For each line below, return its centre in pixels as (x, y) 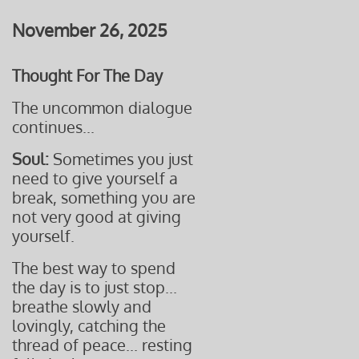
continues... (53, 127)
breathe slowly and (82, 306)
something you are (128, 197)
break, (36, 197)
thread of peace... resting (102, 345)
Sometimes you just (121, 159)
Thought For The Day (87, 75)
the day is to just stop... (95, 287)
